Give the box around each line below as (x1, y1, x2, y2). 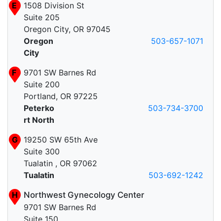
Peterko (24, 103, 54, 113)
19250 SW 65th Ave (24, 135, 98, 145)
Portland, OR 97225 (24, 91, 98, 102)
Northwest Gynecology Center (24, 190, 144, 200)
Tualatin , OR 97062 (24, 158, 97, 169)
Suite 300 (24, 147, 60, 157)
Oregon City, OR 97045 (24, 24, 110, 35)
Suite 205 (24, 12, 60, 23)
